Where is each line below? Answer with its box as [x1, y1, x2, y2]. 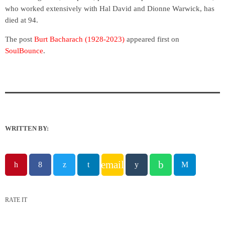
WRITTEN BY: [5, 125, 49, 133]
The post [5, 35, 34, 44]
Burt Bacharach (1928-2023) [34, 35, 125, 44]
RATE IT [5, 196, 27, 204]
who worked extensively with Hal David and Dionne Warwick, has [5, 5, 214, 13]
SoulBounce [5, 47, 43, 55]
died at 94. [5, 16, 38, 25]
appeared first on [125, 35, 179, 44]
